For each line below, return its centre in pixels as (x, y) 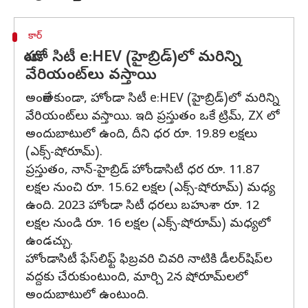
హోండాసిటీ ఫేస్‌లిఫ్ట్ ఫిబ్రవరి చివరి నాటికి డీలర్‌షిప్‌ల (149, 260)
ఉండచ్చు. (49, 242)
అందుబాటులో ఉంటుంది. (87, 296)
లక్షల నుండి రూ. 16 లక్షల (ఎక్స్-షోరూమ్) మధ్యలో (148, 224)
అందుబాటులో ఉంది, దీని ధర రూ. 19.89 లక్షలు (141, 135)
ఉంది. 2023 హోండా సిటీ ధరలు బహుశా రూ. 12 (142, 207)
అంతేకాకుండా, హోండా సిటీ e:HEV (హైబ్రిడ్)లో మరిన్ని (152, 99)
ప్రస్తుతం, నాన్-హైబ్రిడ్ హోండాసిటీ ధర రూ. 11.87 (142, 171)
